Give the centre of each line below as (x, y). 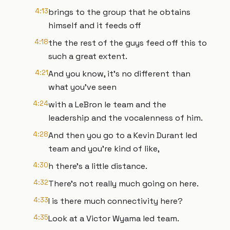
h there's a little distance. (98, 166)
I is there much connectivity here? (116, 201)
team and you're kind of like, (104, 149)
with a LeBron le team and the (107, 104)
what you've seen (82, 87)
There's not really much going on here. (123, 184)
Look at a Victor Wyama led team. (114, 218)
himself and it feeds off (95, 25)
